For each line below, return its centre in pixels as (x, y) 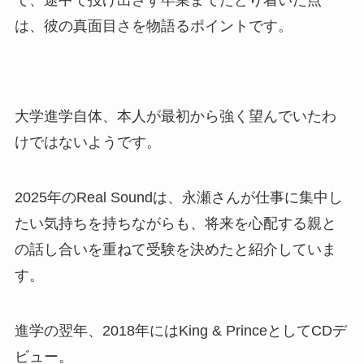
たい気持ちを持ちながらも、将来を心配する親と (175, 224)
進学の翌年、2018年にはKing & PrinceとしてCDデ (180, 330)
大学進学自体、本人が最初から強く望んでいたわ (175, 117)
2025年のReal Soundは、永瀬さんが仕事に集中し (178, 198)
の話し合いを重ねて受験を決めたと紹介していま (175, 250)
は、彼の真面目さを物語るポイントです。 (153, 26)
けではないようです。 (87, 143)
